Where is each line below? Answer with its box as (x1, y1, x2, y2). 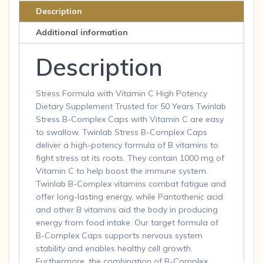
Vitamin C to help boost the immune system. (36, 166, 208, 177)
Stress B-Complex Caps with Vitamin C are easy (36, 114, 224, 125)
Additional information (36, 26, 128, 38)
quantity (18, 15, 53, 27)
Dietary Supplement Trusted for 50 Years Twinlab (36, 101, 226, 112)
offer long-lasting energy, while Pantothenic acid (36, 191, 223, 203)
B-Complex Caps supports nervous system (36, 230, 203, 241)
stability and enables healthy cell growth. (36, 243, 193, 254)
